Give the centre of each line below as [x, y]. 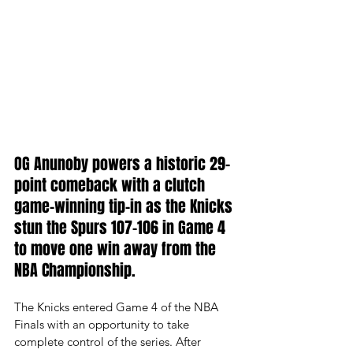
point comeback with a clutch [111, 185]
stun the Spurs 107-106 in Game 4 [122, 228]
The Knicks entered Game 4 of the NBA [118, 307]
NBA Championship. [75, 270]
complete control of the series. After [109, 342]
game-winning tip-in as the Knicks [125, 206]
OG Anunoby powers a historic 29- [122, 164]
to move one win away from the [117, 249]
